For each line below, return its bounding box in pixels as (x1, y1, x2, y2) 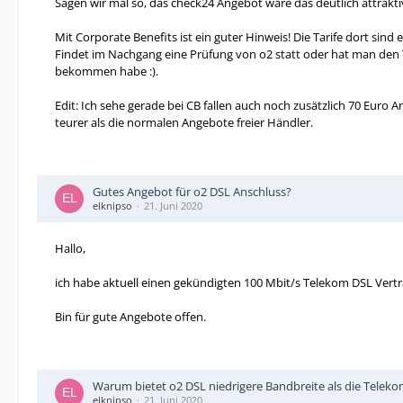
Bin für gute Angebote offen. (55, 309, 206, 325)
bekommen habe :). (55, 63, 158, 79)
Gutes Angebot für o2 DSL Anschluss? (93, 184, 291, 200)
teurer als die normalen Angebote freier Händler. (55, 114, 313, 130)
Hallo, (55, 240, 85, 256)
